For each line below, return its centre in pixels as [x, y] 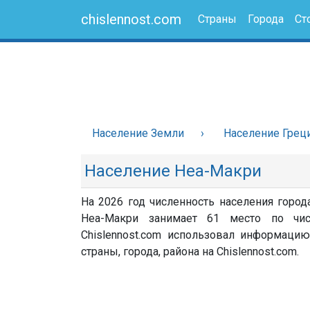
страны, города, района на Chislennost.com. [190, 252]
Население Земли [138, 133]
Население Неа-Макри [173, 171]
